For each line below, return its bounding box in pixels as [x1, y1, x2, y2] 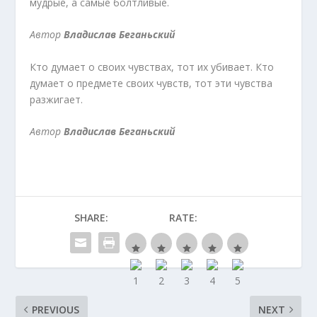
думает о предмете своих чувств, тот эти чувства [30, 76, 273, 90]
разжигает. [30, 92, 83, 106]
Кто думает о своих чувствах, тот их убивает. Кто [30, 59, 275, 74]
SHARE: [74, 211, 108, 225]
